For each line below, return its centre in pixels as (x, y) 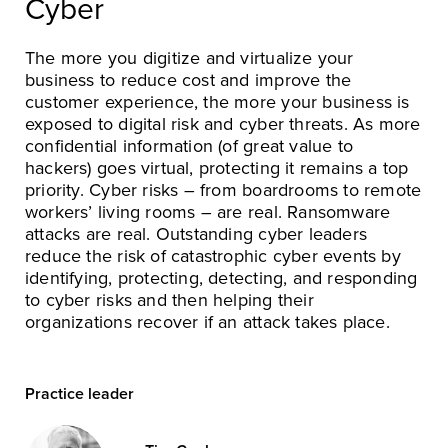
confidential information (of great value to (189, 145)
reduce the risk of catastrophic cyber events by (213, 255)
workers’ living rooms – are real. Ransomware (208, 211)
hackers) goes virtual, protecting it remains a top (217, 167)
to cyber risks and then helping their (169, 299)
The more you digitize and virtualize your (189, 57)
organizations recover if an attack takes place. (207, 321)
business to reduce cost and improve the (188, 79)
